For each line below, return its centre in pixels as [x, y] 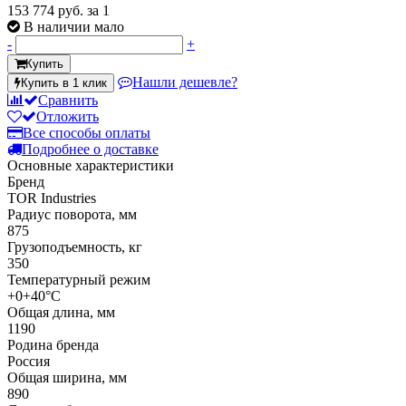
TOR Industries [52, 198]
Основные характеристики [91, 165]
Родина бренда [53, 344]
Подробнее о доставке [90, 149]
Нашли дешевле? [185, 82]
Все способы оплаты [87, 132]
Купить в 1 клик [64, 82]
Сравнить [68, 100]
